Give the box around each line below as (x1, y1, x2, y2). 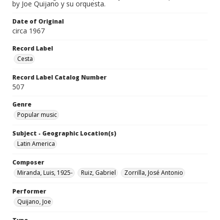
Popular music (17, 110, 57, 119)
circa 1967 (12, 26, 45, 36)
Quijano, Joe (17, 197, 51, 206)
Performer (12, 187, 46, 196)
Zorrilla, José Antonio (124, 168, 183, 177)
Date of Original (12, 17, 64, 26)
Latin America (17, 139, 55, 148)
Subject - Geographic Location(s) (12, 129, 116, 138)
